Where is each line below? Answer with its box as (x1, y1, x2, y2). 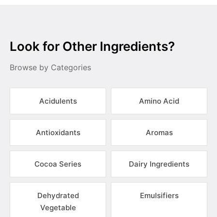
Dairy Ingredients (129, 159, 189, 169)
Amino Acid (139, 96, 179, 106)
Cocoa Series (34, 159, 81, 169)
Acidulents (39, 96, 77, 106)
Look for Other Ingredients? (10, 39, 175, 54)
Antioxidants (35, 128, 80, 137)
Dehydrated (37, 191, 79, 200)
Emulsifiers (139, 191, 179, 200)
